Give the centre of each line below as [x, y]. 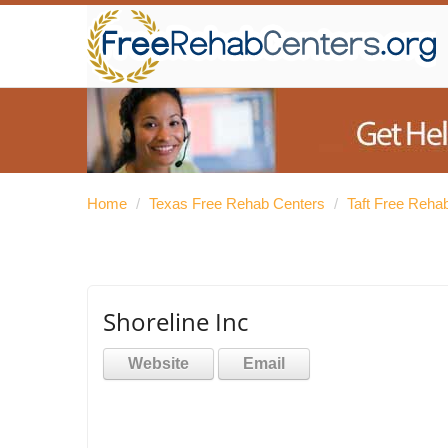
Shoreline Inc [175, 321]
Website [158, 363]
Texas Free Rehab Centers [237, 203]
